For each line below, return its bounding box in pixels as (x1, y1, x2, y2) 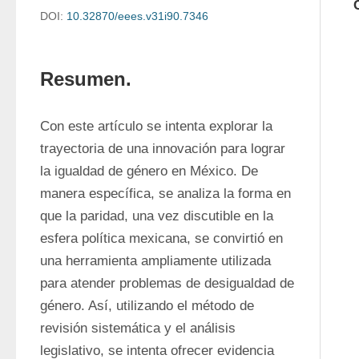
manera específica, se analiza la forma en (40, 186, 291, 201)
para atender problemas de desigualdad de (40, 276, 294, 291)
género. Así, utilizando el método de (40, 298, 254, 313)
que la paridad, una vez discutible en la (40, 208, 273, 224)
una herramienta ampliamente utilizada (40, 253, 271, 268)
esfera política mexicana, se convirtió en (40, 231, 283, 246)
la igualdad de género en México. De (40, 163, 258, 179)
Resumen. (40, 68, 131, 90)
